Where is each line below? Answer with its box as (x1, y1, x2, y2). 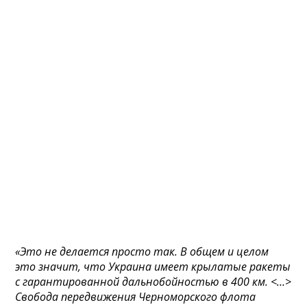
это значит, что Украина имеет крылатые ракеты (15, 259, 291, 274)
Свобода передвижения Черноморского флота (15, 289, 256, 304)
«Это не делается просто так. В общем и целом (15, 244, 269, 259)
